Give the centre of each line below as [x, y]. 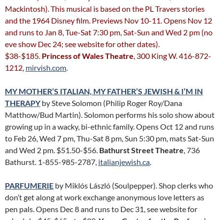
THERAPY [23, 103]
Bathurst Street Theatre [141, 150]
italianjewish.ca [124, 162]
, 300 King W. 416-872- [172, 56]
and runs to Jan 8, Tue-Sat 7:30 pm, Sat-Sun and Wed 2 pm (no [109, 32]
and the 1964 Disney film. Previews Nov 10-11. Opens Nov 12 [109, 20]
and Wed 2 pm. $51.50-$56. [52, 150]
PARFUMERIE [29, 185]
